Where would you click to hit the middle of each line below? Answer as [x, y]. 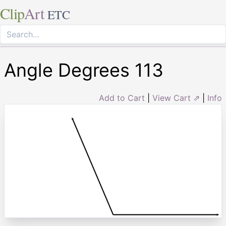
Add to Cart [122, 98]
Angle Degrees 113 [84, 70]
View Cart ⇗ [176, 98]
